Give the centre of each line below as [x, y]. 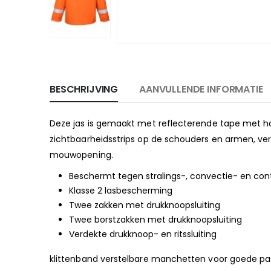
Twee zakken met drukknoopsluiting [145, 205]
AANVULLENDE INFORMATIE [201, 89]
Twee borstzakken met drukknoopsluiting [155, 219]
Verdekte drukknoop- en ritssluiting [143, 234]
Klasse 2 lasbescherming [121, 190]
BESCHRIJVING [84, 89]
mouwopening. [81, 155]
